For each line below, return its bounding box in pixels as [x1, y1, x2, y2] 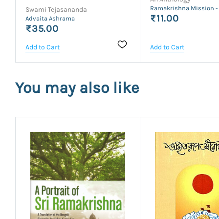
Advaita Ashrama [25, 14, 75, 22]
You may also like [15, 78, 139, 97]
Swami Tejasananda [25, 5, 88, 14]
